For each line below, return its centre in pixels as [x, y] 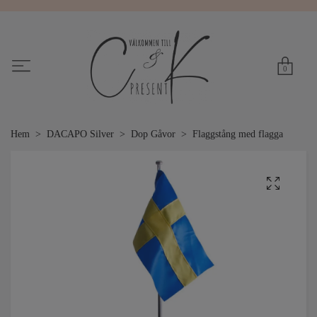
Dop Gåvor [153, 134]
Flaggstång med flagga [238, 134]
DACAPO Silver [80, 134]
